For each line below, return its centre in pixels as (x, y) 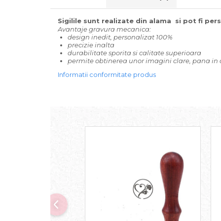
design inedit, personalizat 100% (120, 37)
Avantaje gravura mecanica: (104, 29)
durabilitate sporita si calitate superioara (134, 53)
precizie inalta (91, 45)
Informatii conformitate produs (107, 74)
